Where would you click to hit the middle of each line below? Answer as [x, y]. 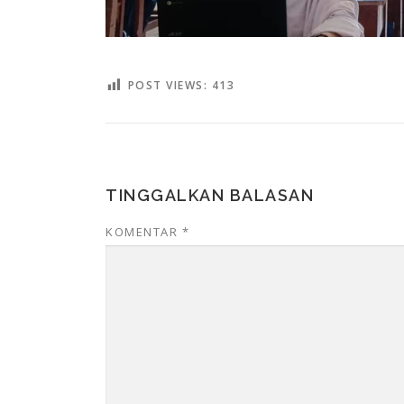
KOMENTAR [144, 231]
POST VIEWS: [167, 85]
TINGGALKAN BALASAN [210, 195]
